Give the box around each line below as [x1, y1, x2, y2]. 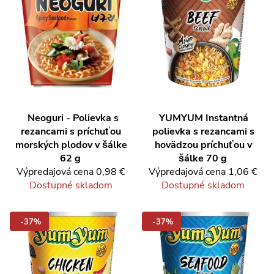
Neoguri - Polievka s [27, 111, 119, 125]
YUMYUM [159, 111, 203, 125]
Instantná [206, 111, 248, 125]
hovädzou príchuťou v [154, 138, 252, 152]
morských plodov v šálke [15, 138, 127, 152]
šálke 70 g [178, 151, 227, 165]
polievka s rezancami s [152, 124, 254, 138]
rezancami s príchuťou [21, 124, 121, 138]
